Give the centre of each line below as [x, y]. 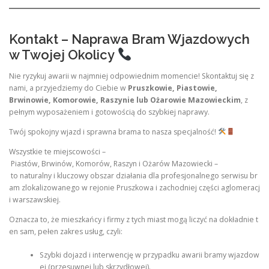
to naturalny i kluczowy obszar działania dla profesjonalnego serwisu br [133, 176]
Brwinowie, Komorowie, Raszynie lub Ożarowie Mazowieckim [125, 100]
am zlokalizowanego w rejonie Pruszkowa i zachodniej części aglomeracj [134, 188]
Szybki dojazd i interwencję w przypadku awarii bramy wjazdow [149, 255]
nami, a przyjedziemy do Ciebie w [68, 88]
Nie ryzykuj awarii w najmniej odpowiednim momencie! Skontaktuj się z [131, 76]
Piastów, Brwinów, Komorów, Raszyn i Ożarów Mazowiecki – [113, 164]
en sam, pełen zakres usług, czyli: [66, 232]
